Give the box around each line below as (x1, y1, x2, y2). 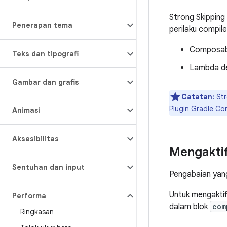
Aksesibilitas (12, 134, 59, 143)
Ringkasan (20, 207, 54, 216)
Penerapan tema (12, 21, 72, 30)
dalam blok (169, 202, 210, 212)
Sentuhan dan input (12, 163, 85, 172)
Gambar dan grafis (12, 78, 79, 87)
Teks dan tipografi (12, 49, 79, 58)
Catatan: (181, 92, 214, 101)
